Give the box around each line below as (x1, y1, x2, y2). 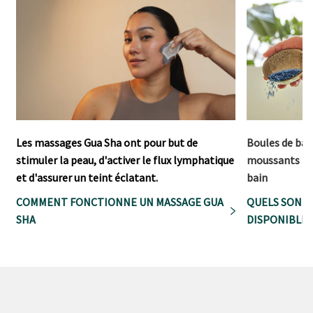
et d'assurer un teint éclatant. (16, 170, 158, 185)
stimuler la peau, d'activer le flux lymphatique (16, 153, 234, 168)
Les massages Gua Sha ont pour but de (16, 136, 198, 150)
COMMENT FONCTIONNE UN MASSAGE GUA (16, 195, 224, 210)
